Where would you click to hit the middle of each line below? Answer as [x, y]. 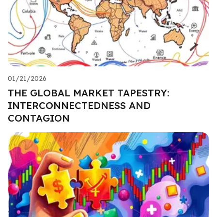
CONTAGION [39, 118]
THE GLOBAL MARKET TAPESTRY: [88, 93]
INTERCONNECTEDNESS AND [79, 105]
